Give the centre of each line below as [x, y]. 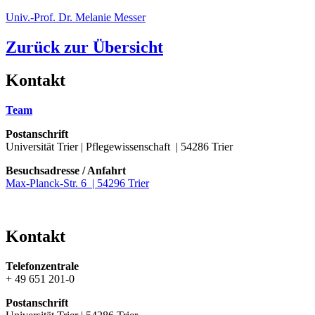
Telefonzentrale [42, 266]
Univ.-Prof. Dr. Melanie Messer [76, 17]
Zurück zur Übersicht [84, 47]
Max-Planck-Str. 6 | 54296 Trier [77, 183]
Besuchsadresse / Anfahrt [66, 170]
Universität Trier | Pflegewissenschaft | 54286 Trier [119, 146]
